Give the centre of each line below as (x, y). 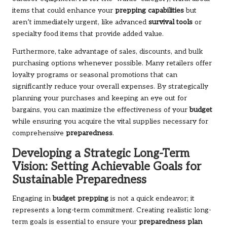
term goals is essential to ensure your (75, 222)
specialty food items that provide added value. (88, 34)
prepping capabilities (149, 10)
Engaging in (32, 198)
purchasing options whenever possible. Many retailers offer (112, 63)
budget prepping (81, 198)
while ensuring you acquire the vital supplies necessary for (110, 121)
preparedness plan (171, 222)
